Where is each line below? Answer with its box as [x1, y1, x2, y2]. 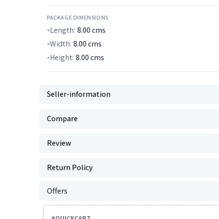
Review [47, 138, 71, 148]
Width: [50, 39, 71, 49]
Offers [47, 186, 67, 196]
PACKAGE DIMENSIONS [47, 14, 109, 21]
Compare [47, 113, 78, 124]
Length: [50, 25, 75, 35]
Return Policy [47, 162, 93, 173]
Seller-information [47, 89, 110, 99]
